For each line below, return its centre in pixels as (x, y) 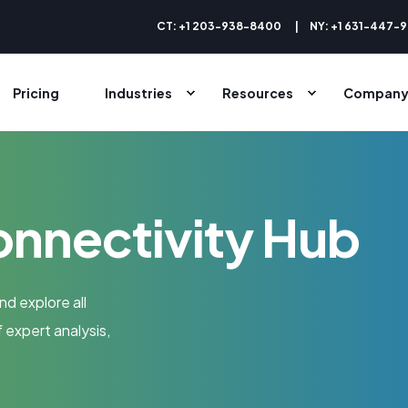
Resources (258, 92)
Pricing (36, 92)
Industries (138, 92)
